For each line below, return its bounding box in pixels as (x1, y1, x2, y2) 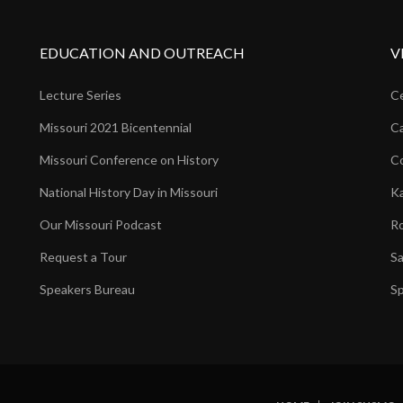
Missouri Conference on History (40, 152, 219, 168)
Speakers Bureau (40, 282, 135, 298)
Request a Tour (40, 249, 127, 265)
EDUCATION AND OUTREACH (40, 44, 245, 62)
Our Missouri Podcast (40, 217, 162, 233)
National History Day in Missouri (40, 184, 218, 201)
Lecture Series (40, 87, 121, 103)
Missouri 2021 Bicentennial (40, 120, 192, 136)
